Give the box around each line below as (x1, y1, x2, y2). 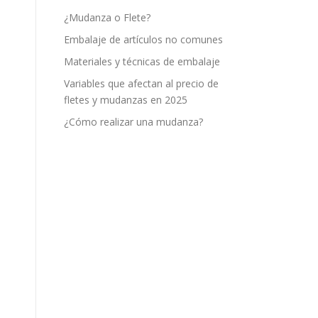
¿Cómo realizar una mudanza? (64, 115, 203, 128)
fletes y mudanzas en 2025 (64, 93, 187, 106)
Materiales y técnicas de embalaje (64, 55, 220, 68)
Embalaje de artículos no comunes (64, 33, 223, 46)
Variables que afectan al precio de (64, 77, 219, 90)
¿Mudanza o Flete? (64, 11, 150, 24)
